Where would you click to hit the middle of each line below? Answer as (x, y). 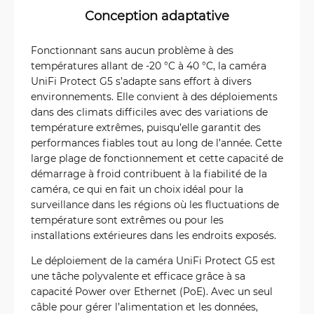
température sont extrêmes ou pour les (127, 219)
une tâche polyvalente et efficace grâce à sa (138, 275)
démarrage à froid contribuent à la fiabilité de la (149, 173)
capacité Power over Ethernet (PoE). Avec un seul (152, 291)
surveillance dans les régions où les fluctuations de (155, 204)
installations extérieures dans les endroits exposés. (153, 235)
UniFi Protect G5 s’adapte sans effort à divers (141, 81)
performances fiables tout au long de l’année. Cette (156, 142)
